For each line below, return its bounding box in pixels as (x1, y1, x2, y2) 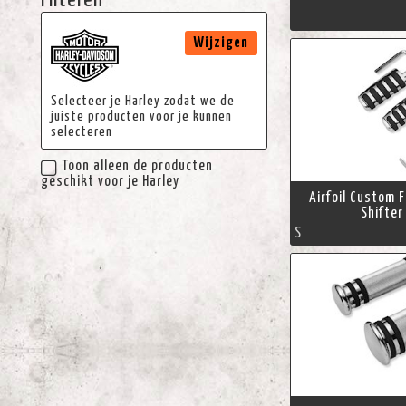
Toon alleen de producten (62, 159, 213, 173)
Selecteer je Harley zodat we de (50, 94, 235, 108)
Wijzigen (193, 35, 248, 50)
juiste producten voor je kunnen (50, 110, 232, 123)
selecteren (50, 125, 112, 139)
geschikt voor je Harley (40, 174, 179, 188)
